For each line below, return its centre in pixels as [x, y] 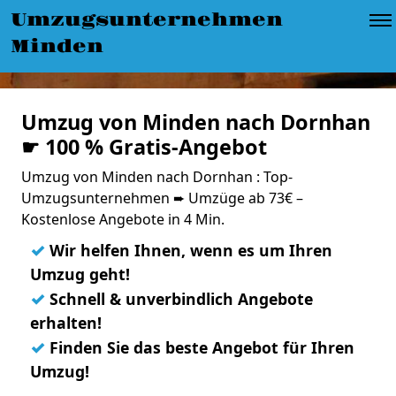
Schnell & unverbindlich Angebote [179, 299]
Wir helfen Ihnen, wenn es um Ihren [189, 250]
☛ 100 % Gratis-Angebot [144, 147]
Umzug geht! [80, 274]
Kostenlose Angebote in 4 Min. [123, 219]
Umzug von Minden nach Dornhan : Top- [157, 177]
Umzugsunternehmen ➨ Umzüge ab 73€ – [162, 198]
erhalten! [66, 323]
